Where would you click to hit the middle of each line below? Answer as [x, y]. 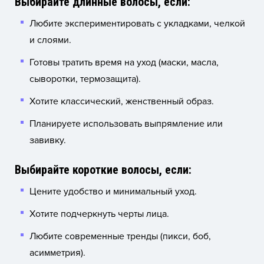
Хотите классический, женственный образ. [122, 101]
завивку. [48, 140]
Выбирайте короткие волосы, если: [103, 169]
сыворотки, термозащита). [85, 79]
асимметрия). [57, 253]
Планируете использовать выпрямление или [126, 123]
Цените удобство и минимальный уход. [113, 191]
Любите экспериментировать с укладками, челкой [137, 23]
